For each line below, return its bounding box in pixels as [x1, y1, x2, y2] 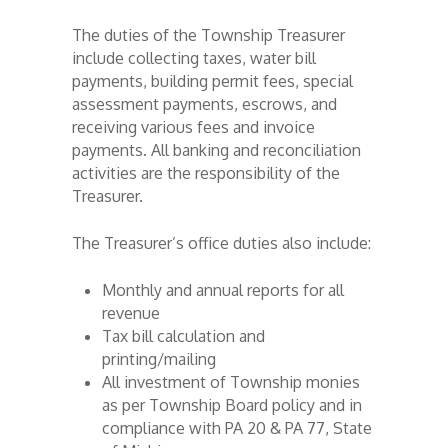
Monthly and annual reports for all [102, 280, 345, 301]
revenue [102, 303, 161, 324]
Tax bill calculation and [102, 326, 266, 347]
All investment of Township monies [102, 372, 361, 393]
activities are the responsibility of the [72, 163, 341, 184]
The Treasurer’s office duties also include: [72, 233, 372, 254]
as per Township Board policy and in [102, 395, 363, 416]
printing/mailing [102, 349, 217, 370]
